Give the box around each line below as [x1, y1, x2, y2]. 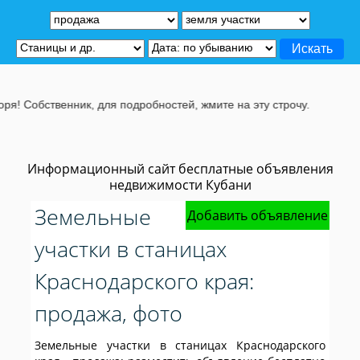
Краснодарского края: [35, 266, 255, 296]
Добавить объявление [186, 207, 328, 224]
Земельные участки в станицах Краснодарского [35, 337, 325, 353]
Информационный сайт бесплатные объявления [27, 160, 333, 178]
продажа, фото [35, 298, 183, 328]
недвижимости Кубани [108, 176, 252, 194]
